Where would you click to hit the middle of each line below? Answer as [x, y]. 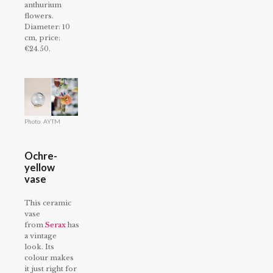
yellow [40, 168]
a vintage [41, 236]
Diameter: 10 [47, 27]
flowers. [39, 16]
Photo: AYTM [42, 122]
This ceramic [48, 203]
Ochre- [41, 156]
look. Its [39, 247]
